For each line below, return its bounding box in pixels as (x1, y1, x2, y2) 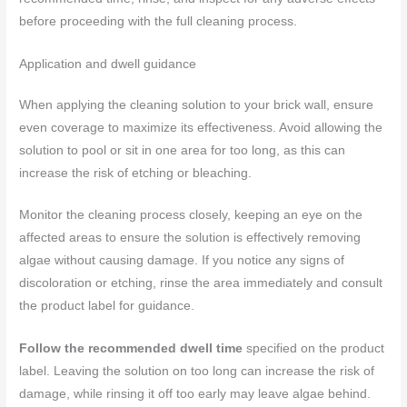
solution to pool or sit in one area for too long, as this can (19, 143, 346, 157)
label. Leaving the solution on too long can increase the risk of (19, 364, 375, 379)
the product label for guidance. (19, 299, 195, 313)
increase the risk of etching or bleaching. (19, 165, 253, 180)
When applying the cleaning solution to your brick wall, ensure (19, 97, 374, 112)
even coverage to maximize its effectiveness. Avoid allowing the (19, 120, 383, 134)
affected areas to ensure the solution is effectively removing (19, 231, 362, 245)
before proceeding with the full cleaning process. (19, 14, 298, 28)
